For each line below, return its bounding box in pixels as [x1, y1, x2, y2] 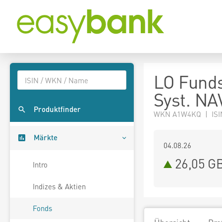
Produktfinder [34, 104, 81, 114]
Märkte [34, 132, 57, 143]
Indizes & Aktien [33, 181, 86, 192]
